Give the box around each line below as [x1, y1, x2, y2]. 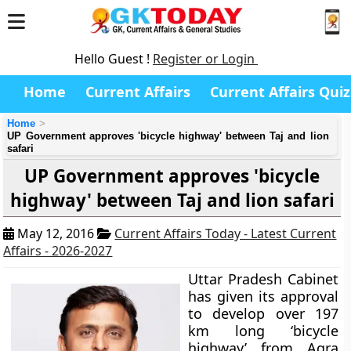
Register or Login [153, 50, 258, 67]
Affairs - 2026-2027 [3, 242, 113, 259]
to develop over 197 [188, 304, 338, 323]
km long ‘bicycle [188, 321, 338, 340]
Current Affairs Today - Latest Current [114, 225, 337, 242]
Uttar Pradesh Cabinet [188, 270, 338, 288]
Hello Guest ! [74, 50, 153, 67]
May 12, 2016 [14, 225, 98, 242]
